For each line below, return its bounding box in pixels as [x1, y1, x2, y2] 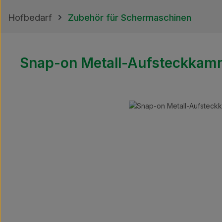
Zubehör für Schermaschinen [68, 12, 191, 23]
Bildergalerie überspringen [19, 101, 107, 110]
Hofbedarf [8, 12, 52, 23]
